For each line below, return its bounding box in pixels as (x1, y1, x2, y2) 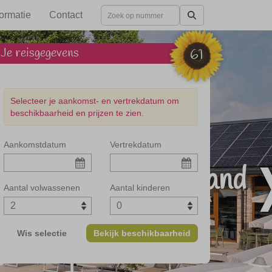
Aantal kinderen (110, 183, 170, 192)
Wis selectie (16, 228, 67, 238)
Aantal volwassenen (4, 183, 80, 192)
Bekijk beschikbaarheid (93, 228, 191, 238)
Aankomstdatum (4, 140, 66, 149)
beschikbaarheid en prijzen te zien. (10, 108, 144, 118)
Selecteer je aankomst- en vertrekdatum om (10, 96, 179, 106)
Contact (49, 9, 83, 20)
